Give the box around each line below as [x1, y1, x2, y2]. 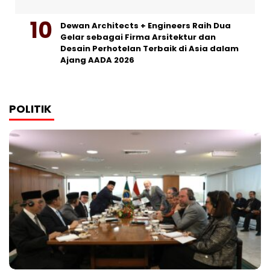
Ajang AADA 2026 [60, 54, 134, 66]
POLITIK [9, 101, 51, 117]
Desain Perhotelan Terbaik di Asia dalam [60, 43, 239, 55]
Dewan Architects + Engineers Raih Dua [60, 20, 231, 32]
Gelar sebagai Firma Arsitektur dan [60, 31, 216, 43]
